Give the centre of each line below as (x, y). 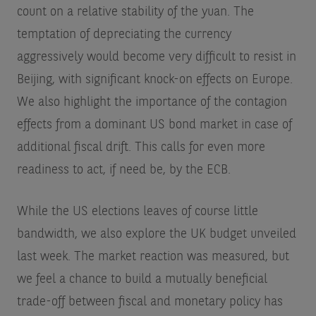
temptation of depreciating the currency (124, 34)
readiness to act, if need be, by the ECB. (125, 170)
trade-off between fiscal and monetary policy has (150, 302)
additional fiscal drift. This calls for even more (141, 147)
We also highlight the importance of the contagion (152, 102)
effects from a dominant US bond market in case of (154, 124)
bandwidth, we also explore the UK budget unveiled (156, 234)
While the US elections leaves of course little (137, 211)
